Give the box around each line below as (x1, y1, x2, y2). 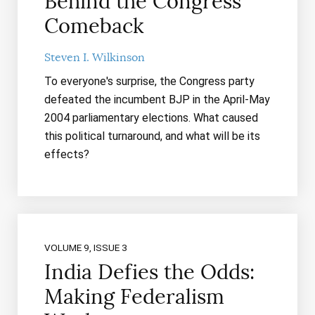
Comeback (44, 13, 144, 39)
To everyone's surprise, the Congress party (44, 75, 255, 89)
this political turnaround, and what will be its (44, 129, 260, 143)
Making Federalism (44, 284, 224, 310)
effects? (44, 148, 89, 162)
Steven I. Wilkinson (44, 51, 145, 65)
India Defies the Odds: (44, 259, 255, 285)
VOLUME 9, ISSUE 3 (44, 242, 127, 254)
